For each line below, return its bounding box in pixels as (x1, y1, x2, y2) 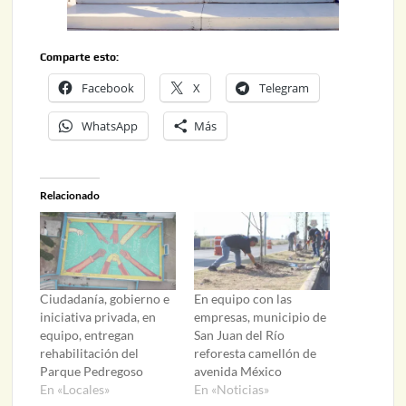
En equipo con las (193, 290, 292, 306)
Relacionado (40, 188, 101, 203)
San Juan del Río (193, 326, 285, 343)
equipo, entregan (40, 326, 135, 343)
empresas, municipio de (193, 308, 326, 324)
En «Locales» (40, 381, 111, 397)
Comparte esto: (40, 51, 120, 64)
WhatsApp (82, 118, 139, 135)
